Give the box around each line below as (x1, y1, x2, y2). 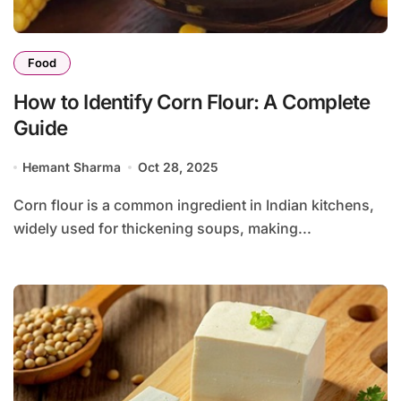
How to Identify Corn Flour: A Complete (13, 90, 371, 115)
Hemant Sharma (22, 159, 122, 175)
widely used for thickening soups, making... (13, 219, 311, 238)
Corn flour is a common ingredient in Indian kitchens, (13, 196, 24, 215)
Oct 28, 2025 (137, 159, 218, 175)
